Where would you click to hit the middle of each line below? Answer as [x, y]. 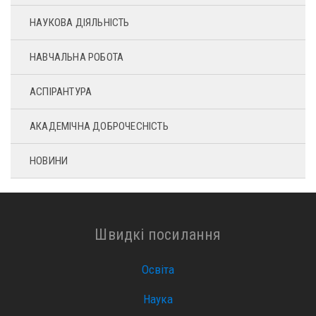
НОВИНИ [49, 161]
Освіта [158, 269]
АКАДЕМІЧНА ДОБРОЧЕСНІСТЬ [99, 126]
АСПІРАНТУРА [61, 92]
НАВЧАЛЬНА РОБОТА [77, 57]
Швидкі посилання [158, 234]
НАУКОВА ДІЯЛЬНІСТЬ [80, 23]
